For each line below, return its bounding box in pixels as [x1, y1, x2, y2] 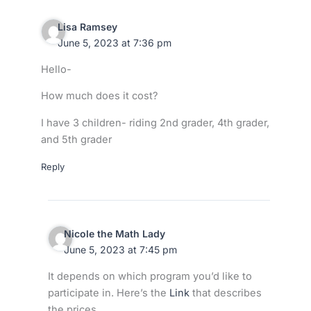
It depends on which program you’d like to [47, 270, 252, 283]
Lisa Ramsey [57, 21, 117, 33]
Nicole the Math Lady [64, 228, 166, 240]
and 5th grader [40, 133, 112, 146]
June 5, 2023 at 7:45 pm [64, 244, 178, 256]
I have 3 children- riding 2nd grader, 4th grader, [40, 116, 269, 129]
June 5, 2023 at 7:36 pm [57, 37, 171, 49]
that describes [189, 287, 262, 300]
